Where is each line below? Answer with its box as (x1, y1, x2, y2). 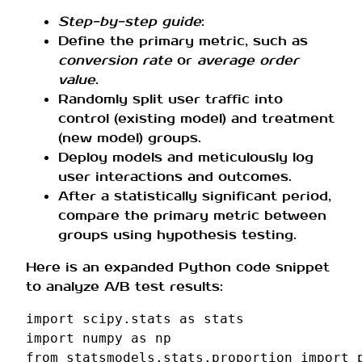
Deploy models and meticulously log (58, 149, 314, 166)
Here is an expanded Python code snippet (26, 259, 330, 276)
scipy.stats (82, 311, 171, 327)
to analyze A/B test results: (26, 278, 223, 296)
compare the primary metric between (58, 207, 326, 225)
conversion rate (58, 52, 172, 69)
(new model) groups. (58, 129, 201, 147)
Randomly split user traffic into (58, 90, 283, 108)
